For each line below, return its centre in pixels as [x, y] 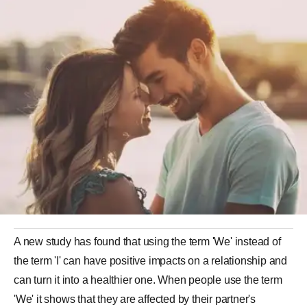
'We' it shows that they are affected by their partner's [135, 299]
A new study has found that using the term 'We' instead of [147, 242]
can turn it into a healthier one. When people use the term [148, 280]
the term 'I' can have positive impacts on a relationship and [150, 261]
